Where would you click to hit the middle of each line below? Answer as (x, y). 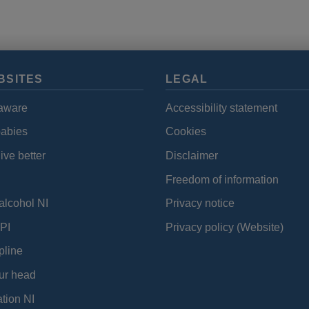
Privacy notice (200, 203)
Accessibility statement (221, 108)
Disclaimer (192, 155)
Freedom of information (222, 179)
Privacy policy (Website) (225, 227)
